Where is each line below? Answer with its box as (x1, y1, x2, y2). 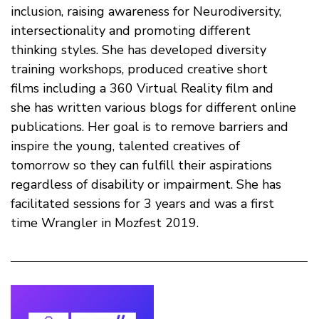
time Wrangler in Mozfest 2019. (11, 214, 199, 232)
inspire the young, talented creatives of (11, 137, 240, 155)
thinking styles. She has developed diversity (11, 41, 266, 59)
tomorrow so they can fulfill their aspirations (11, 157, 272, 174)
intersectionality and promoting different (11, 22, 251, 40)
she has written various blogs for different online (11, 99, 296, 117)
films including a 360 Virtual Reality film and (11, 80, 273, 98)
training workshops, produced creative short (11, 61, 268, 78)
